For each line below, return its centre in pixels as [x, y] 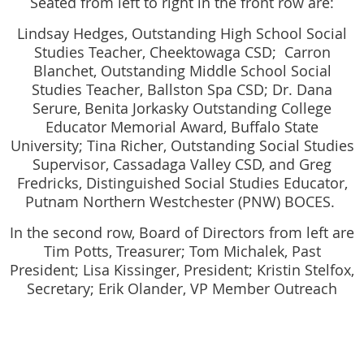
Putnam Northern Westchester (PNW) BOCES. [182, 201]
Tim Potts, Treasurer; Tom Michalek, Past [182, 251]
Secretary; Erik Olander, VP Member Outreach [182, 288]
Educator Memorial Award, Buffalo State [182, 126]
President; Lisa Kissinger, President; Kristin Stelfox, [182, 269]
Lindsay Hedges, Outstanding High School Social [182, 33]
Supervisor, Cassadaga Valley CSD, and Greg [182, 164]
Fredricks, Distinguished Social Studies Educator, [182, 182]
